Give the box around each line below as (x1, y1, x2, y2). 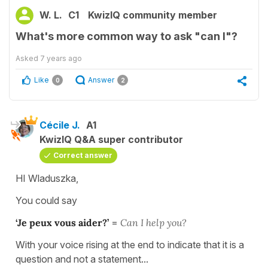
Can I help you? (120, 217, 187, 229)
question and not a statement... (16, 253, 151, 266)
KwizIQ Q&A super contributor (39, 133, 183, 146)
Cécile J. (39, 119, 80, 132)
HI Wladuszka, (16, 172, 78, 185)
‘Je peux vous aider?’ (16, 217, 109, 229)
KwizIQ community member (88, 9, 217, 22)
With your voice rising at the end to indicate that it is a (16, 239, 244, 251)
